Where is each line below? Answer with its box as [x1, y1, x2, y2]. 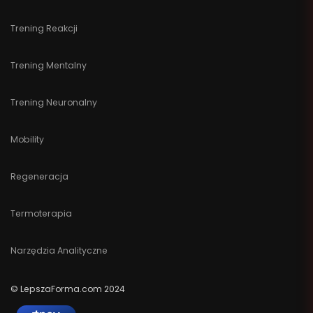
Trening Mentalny [10, 59, 87, 71]
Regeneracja [10, 170, 68, 182]
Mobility [10, 133, 44, 145]
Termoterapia [10, 207, 72, 219]
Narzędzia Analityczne [10, 244, 108, 256]
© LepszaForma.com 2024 [10, 283, 125, 296]
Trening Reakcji [10, 22, 78, 34]
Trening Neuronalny [10, 96, 97, 108]
